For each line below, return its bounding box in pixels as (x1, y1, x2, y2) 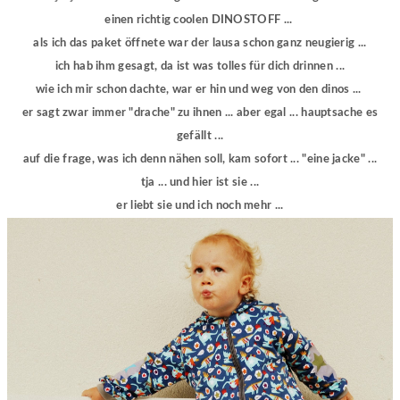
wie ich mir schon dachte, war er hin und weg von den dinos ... (36, 83, 364, 96)
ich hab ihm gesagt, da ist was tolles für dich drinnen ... (54, 60, 346, 72)
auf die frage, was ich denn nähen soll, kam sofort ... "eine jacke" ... (22, 153, 378, 165)
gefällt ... (176, 129, 224, 142)
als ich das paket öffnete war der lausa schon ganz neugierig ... (33, 37, 367, 49)
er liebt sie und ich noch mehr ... (116, 199, 284, 212)
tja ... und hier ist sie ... (140, 176, 260, 188)
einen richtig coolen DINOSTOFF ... (104, 13, 296, 26)
